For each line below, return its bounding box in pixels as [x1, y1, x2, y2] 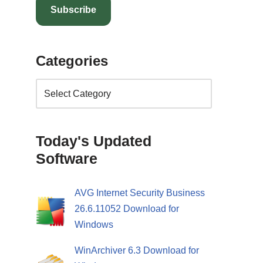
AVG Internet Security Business [75, 187, 205, 198]
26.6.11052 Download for [75, 203, 179, 214]
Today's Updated [36, 132, 151, 149]
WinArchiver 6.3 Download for [75, 245, 199, 255]
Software [36, 150, 97, 167]
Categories [36, 52, 108, 69]
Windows [75, 219, 113, 230]
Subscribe [50, 4, 96, 15]
